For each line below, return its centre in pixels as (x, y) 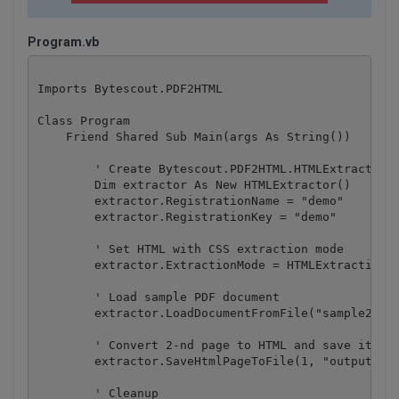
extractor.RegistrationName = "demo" (190, 200)
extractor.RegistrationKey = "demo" (187, 216)
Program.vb (63, 42)
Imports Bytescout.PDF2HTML (130, 88)
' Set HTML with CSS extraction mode (190, 248)
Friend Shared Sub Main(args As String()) (194, 136)
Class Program (83, 120)
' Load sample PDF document (158, 297)
